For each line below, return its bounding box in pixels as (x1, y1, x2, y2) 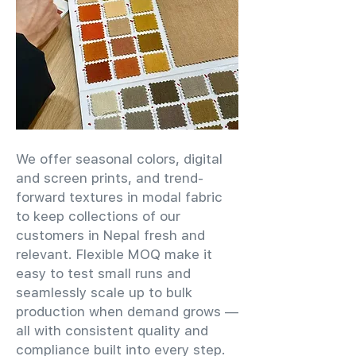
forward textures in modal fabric (16, 189, 222, 205)
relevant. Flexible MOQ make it (16, 246, 212, 262)
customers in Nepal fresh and (16, 227, 205, 243)
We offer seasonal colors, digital (16, 151, 222, 167)
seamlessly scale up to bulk (16, 284, 192, 300)
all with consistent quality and (16, 323, 208, 339)
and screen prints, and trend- (16, 170, 203, 186)
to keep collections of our (16, 208, 180, 224)
